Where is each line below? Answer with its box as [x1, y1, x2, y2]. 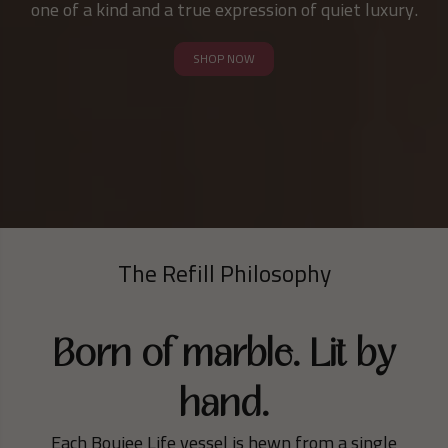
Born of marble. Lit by [52, 327, 396, 383]
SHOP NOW [193, 46, 255, 70]
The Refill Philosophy [117, 252, 331, 296]
